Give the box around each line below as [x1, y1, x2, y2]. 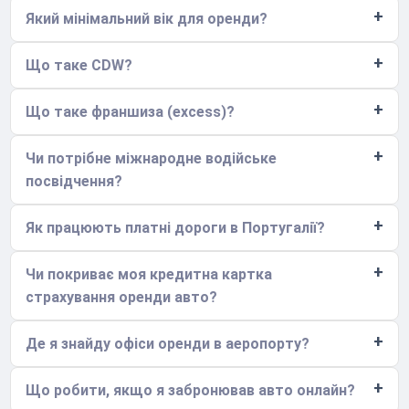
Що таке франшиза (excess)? [26, 102, 236, 121]
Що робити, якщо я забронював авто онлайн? [26, 381, 356, 399]
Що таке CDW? [26, 56, 133, 74]
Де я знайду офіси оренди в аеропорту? [26, 334, 310, 352]
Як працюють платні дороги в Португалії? [26, 218, 326, 236]
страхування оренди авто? [26, 288, 218, 306]
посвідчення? [26, 172, 123, 190]
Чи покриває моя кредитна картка [26, 265, 273, 283]
